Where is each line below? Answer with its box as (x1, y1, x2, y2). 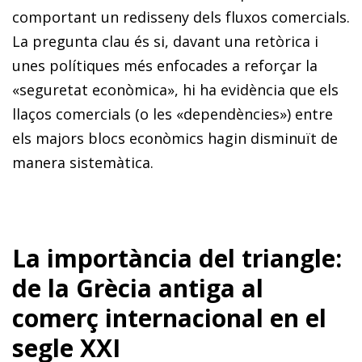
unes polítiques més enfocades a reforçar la (12, 55, 318, 75)
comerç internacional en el (12, 301, 326, 335)
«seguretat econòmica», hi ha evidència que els (12, 79, 339, 99)
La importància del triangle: (12, 241, 342, 275)
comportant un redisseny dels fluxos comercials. (12, 6, 350, 27)
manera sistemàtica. (12, 152, 154, 172)
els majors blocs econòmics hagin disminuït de (12, 128, 338, 148)
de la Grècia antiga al (12, 271, 263, 305)
